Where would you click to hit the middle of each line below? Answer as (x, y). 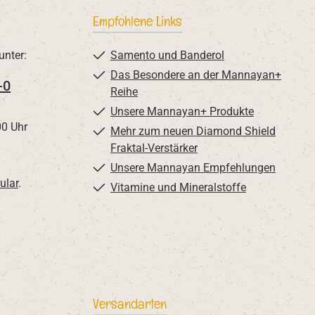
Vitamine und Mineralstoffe (178, 187)
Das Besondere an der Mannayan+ (196, 75)
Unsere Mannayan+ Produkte (182, 111)
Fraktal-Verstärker (154, 148)
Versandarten (130, 304)
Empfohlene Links (137, 21)
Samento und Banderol (167, 55)
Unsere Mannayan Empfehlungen (193, 168)
